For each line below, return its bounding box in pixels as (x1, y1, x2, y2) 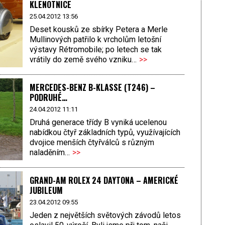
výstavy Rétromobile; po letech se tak (29, 44, 162, 54)
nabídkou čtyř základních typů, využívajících (29, 127, 180, 137)
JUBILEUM (29, 184, 63, 197)
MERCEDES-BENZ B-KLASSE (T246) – (29, 81, 155, 94)
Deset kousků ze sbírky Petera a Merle (29, 24, 168, 34)
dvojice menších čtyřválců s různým (29, 137, 154, 147)
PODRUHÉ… (29, 91, 67, 104)
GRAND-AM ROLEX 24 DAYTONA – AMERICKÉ (29, 174, 178, 187)
